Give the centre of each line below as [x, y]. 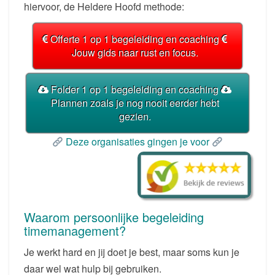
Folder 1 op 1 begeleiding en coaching [135, 89]
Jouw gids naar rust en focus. [135, 52]
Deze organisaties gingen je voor [137, 141]
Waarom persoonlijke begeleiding [114, 217]
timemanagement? [75, 230]
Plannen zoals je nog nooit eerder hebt [135, 103]
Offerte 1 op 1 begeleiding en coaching [135, 39]
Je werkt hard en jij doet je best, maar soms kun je [132, 252]
